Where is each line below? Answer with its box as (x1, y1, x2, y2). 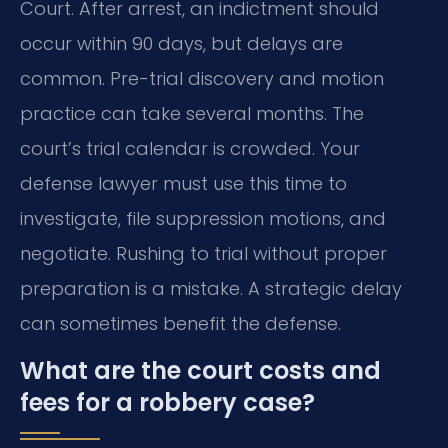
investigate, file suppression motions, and (20, 206, 386, 231)
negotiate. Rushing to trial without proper (20, 241, 387, 266)
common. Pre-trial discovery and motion (20, 66, 384, 91)
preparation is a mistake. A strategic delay (20, 276, 402, 301)
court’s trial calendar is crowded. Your (20, 136, 360, 161)
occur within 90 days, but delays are (20, 31, 343, 56)
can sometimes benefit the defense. (20, 311, 341, 336)
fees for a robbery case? (20, 386, 315, 420)
